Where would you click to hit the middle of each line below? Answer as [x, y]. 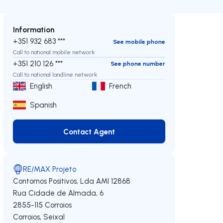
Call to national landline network [55, 74]
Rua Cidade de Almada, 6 [58, 193]
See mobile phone [139, 41]
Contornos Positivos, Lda [54, 181]
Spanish [44, 105]
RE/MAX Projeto [50, 169]
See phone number [138, 63]
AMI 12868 [113, 181]
